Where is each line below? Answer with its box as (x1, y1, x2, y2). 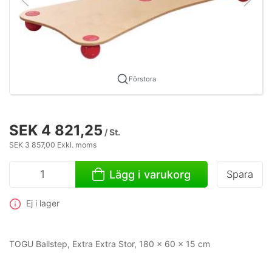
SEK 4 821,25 (9, 121, 103, 139)
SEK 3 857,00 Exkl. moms (9, 140, 97, 149)
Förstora (128, 74, 156, 83)
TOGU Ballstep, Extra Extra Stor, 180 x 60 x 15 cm (9, 239, 210, 250)
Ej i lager (25, 197, 59, 208)
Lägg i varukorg (109, 167, 191, 181)
